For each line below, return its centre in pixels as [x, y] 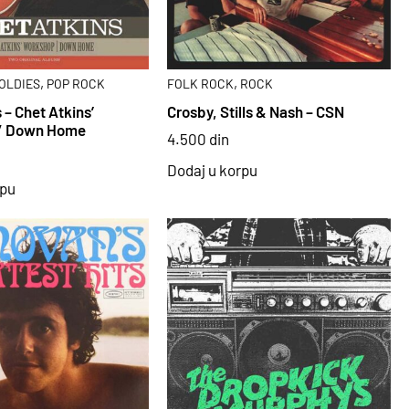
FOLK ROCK [201, 84]
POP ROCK [76, 84]
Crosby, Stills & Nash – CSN [256, 111]
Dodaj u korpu [213, 169]
